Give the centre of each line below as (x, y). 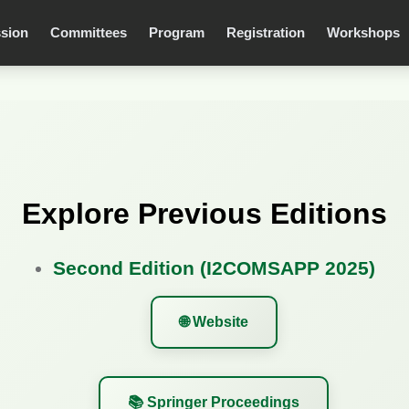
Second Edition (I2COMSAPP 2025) (214, 268)
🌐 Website (214, 322)
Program (177, 32)
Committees (89, 32)
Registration (266, 32)
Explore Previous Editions (204, 214)
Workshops (363, 32)
